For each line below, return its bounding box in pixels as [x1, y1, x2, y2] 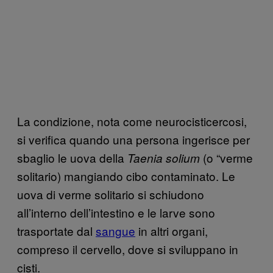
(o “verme [200, 149, 253, 166]
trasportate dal [17, 222, 96, 239]
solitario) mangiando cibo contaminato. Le [17, 167, 235, 184]
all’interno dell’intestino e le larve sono [17, 204, 215, 221]
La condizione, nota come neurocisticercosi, [17, 112, 247, 129]
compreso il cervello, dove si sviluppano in [17, 240, 238, 257]
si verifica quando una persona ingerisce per [17, 130, 250, 147]
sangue [96, 222, 135, 239]
